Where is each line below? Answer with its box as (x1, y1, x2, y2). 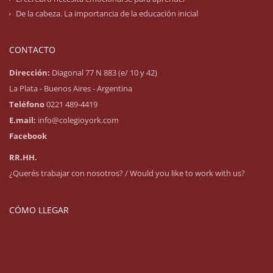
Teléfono (9, 99, 46, 110)
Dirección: (9, 67, 50, 79)
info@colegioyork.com (36, 115, 119, 126)
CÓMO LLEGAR (9, 204, 69, 216)
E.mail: (9, 115, 36, 126)
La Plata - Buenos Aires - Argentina (9, 83, 132, 94)
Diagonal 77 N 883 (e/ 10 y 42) (50, 67, 157, 79)
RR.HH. (9, 152, 37, 163)
